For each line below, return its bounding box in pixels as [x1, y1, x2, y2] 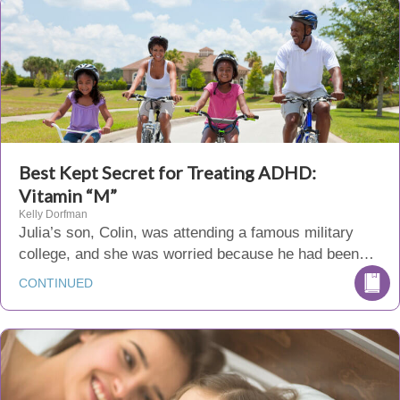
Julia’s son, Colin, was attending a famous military [19, 224, 354, 241]
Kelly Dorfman [19, 208, 87, 221]
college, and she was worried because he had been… [19, 246, 374, 262]
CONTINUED [19, 276, 93, 290]
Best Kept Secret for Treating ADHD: [19, 162, 316, 183]
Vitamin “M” [19, 185, 117, 206]
